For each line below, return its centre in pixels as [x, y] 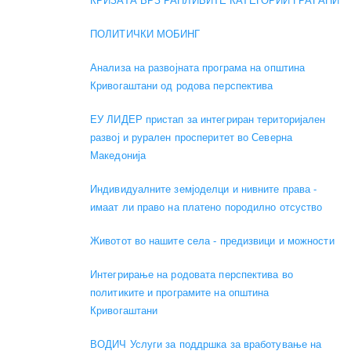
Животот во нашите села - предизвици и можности [212, 241]
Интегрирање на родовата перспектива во [192, 274]
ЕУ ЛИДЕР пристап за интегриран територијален [208, 119]
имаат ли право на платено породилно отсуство [206, 207]
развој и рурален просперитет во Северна [191, 137]
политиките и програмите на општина [180, 292]
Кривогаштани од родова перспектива [182, 85]
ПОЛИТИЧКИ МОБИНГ [145, 34]
